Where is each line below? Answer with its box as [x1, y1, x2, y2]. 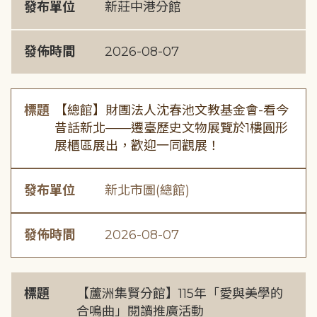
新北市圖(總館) [105, 183, 190, 198]
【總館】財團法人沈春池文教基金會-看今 [54, 103, 289, 118]
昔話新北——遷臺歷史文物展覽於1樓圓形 [54, 120, 288, 136]
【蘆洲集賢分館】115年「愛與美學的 [76, 286, 283, 301]
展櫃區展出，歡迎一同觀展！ [54, 138, 220, 154]
